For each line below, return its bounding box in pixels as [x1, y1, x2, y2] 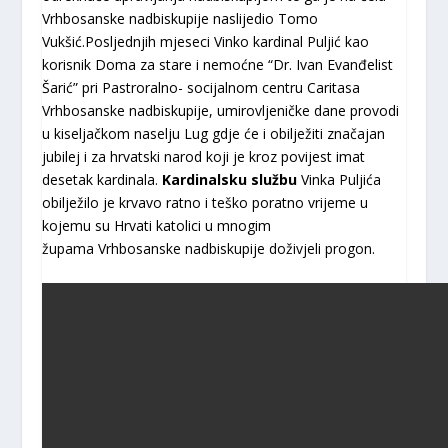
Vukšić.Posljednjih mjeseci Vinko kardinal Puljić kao [42, 32, 370, 52]
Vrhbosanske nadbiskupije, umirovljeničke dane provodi [42, 101, 400, 121]
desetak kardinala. [42, 170, 163, 190]
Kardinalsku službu [162, 170, 298, 190]
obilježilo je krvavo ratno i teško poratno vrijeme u [42, 193, 369, 213]
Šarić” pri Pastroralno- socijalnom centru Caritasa [42, 78, 361, 98]
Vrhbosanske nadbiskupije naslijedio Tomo [42, 9, 319, 29]
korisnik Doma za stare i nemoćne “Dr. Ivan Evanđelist [42, 55, 394, 75]
